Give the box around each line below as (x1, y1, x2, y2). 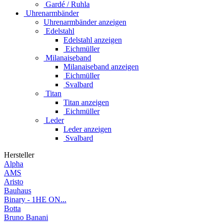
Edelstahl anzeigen (63, 35, 122, 44)
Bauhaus (4, 186, 31, 195)
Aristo (4, 177, 23, 186)
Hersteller (4, 150, 34, 159)
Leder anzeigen (63, 124, 111, 133)
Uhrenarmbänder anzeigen (44, 17, 126, 26)
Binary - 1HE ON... (4, 195, 66, 204)
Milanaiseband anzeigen (63, 62, 139, 71)
